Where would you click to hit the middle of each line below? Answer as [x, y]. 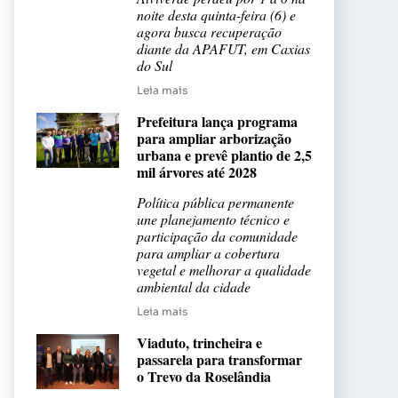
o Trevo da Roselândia [204, 377]
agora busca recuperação [209, 32]
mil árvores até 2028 [197, 172]
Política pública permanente [215, 203]
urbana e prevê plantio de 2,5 [224, 155]
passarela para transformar [219, 360]
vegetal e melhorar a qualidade [224, 270]
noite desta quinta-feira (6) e [216, 15]
